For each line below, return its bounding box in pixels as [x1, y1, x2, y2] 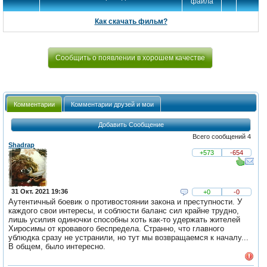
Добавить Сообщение [98, 121, 164, 129]
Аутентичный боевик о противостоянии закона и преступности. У [8, 197, 243, 206]
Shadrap [8, 141, 35, 148]
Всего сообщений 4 [192, 132, 251, 140]
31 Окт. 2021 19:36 [11, 187, 69, 195]
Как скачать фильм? [94, 17, 167, 26]
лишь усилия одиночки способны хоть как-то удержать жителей [8, 215, 241, 224]
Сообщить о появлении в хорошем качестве [55, 53, 206, 62]
